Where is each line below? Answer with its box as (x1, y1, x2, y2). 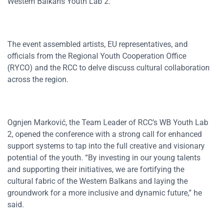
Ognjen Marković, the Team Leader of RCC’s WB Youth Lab (7, 118, 208, 128)
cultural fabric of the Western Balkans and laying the (7, 176, 188, 186)
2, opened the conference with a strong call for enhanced (7, 130, 202, 139)
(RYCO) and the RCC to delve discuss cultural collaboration (7, 63, 210, 73)
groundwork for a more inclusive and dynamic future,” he (7, 188, 202, 198)
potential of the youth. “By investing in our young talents (7, 153, 200, 163)
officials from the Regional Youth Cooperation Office (7, 51, 186, 61)
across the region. (7, 75, 68, 85)
